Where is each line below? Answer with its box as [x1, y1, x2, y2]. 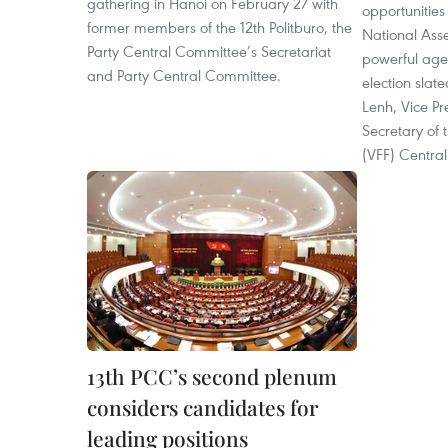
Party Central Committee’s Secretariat [87, 41, 331, 61]
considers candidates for [87, 393, 318, 421]
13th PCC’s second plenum [87, 362, 337, 390]
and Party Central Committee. [87, 65, 281, 85]
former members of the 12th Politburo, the [87, 17, 352, 37]
